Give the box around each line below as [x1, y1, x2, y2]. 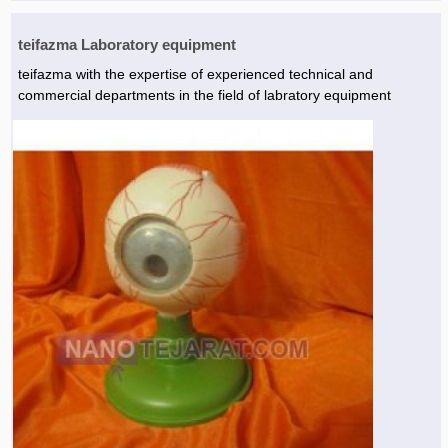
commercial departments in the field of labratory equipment [17, 87, 391, 103]
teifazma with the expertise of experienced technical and [17, 66, 373, 82]
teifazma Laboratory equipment [17, 36, 236, 53]
